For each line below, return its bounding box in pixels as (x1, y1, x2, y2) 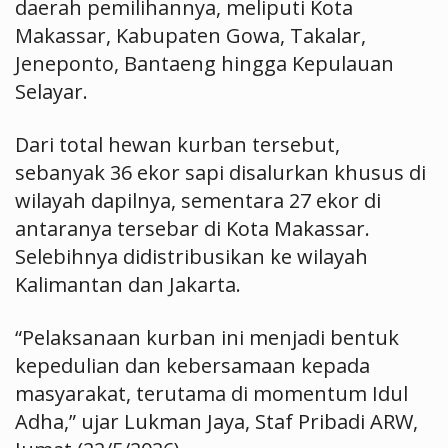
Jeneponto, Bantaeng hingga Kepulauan (15, 50, 394, 77)
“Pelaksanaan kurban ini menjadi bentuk (15, 324, 399, 351)
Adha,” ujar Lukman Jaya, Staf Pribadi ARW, (15, 408, 418, 435)
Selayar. (15, 78, 88, 105)
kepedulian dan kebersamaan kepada (15, 352, 370, 379)
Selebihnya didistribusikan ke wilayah (15, 243, 368, 270)
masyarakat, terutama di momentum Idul (15, 380, 408, 407)
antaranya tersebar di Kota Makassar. (15, 215, 370, 242)
